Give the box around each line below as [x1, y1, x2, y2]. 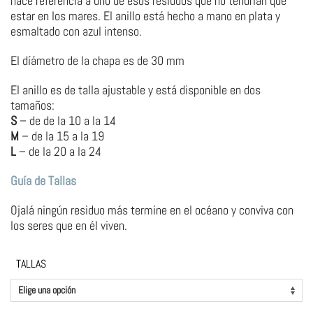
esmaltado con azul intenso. [10, 23, 142, 40]
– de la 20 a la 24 [16, 143, 101, 160]
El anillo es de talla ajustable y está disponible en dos [10, 82, 261, 99]
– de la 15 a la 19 [19, 128, 104, 145]
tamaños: [10, 97, 54, 114]
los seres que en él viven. [10, 217, 127, 234]
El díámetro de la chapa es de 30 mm [10, 52, 184, 69]
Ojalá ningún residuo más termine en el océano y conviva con [10, 202, 293, 219]
